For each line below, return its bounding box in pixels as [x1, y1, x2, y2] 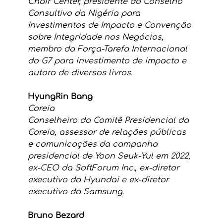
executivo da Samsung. [27, 187, 124, 197]
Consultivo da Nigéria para [27, 9, 143, 18]
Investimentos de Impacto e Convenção [27, 21, 194, 30]
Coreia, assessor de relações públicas [27, 128, 188, 137]
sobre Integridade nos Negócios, [27, 33, 166, 42]
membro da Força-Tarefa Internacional [27, 45, 190, 54]
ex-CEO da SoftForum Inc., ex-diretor [27, 164, 182, 173]
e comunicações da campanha [27, 140, 160, 149]
